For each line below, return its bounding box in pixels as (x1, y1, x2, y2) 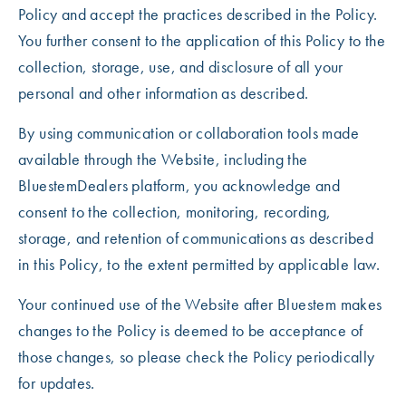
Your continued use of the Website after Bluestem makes (18, 294, 382, 314)
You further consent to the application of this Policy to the (18, 30, 385, 51)
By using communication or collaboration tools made (18, 122, 359, 143)
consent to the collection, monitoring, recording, (18, 201, 332, 222)
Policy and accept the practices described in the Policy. (18, 4, 378, 24)
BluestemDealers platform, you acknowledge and (18, 175, 340, 196)
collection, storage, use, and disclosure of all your (18, 56, 343, 77)
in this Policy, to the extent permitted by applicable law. (18, 254, 381, 275)
